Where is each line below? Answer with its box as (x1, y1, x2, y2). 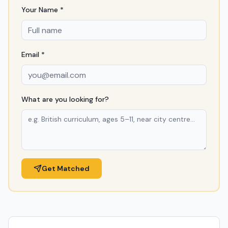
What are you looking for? (21, 95, 109, 104)
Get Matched (42, 164, 90, 173)
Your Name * (21, 5, 64, 14)
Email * (21, 50, 45, 59)
